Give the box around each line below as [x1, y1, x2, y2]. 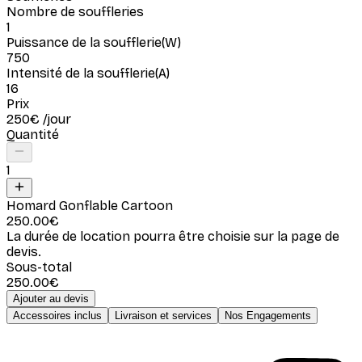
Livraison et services [115, 309, 212, 322]
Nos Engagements [225, 309, 311, 322]
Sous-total [6, 259, 72, 275]
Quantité [6, 126, 59, 142]
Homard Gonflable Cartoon [6, 197, 173, 213]
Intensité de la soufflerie [6, 65, 155, 81]
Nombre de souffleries [6, 3, 144, 19]
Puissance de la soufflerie [6, 34, 162, 50]
